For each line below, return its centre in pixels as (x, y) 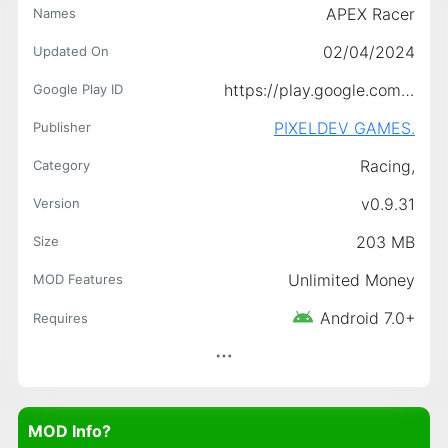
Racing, (387, 165)
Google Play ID (77, 88)
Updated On (70, 50)
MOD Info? (69, 430)
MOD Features (77, 278)
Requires (60, 317)
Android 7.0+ (367, 317)
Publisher (61, 126)
